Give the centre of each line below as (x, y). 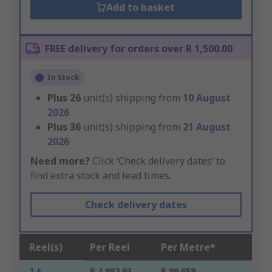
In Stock (63, 78)
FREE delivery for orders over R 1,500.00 (139, 49)
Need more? (60, 161)
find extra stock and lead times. (101, 176)
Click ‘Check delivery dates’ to (158, 161)
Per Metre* (188, 247)
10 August (207, 98)
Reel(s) (46, 247)
